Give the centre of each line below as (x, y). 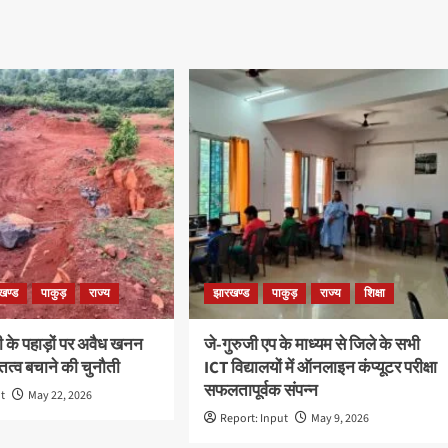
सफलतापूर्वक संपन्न (260, 391)
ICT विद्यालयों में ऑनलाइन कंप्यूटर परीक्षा (320, 368)
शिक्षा (374, 294)
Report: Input (253, 419)
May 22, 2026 (60, 396)
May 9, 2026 (339, 419)
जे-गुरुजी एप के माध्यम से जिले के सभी (311, 345)
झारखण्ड (230, 294)
